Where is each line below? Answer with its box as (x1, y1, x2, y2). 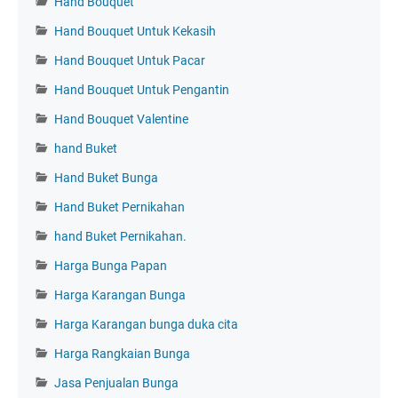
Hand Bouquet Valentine (54, 111, 188, 126)
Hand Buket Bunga (54, 170, 158, 185)
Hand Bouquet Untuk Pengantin (54, 82, 229, 97)
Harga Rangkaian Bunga (54, 346, 190, 361)
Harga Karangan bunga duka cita (54, 316, 238, 331)
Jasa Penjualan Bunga (54, 375, 179, 390)
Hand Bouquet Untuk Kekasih (54, 23, 216, 38)
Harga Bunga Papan (54, 258, 167, 273)
